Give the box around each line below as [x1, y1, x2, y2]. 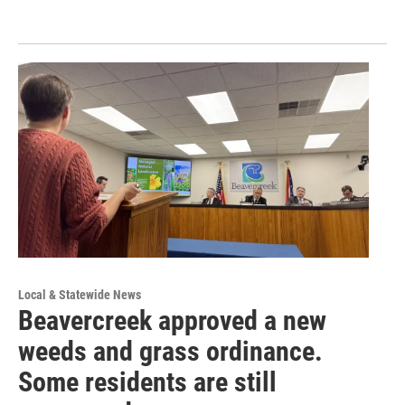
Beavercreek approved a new [18, 305, 326, 337]
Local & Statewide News [18, 287, 141, 303]
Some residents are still [18, 366, 277, 399]
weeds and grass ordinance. [18, 335, 323, 368]
